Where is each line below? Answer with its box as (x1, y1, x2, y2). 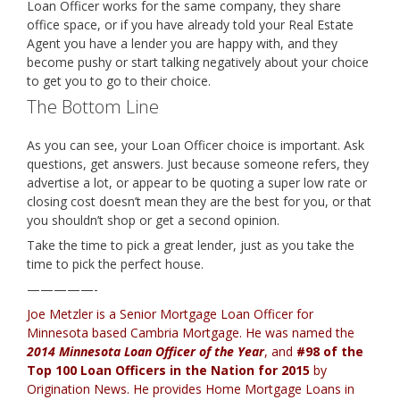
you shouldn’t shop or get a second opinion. (27, 212, 279, 229)
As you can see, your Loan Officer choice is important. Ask (27, 137, 364, 154)
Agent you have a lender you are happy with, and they (27, 35, 337, 52)
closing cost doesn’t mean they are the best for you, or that (27, 193, 371, 210)
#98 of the (296, 343, 363, 360)
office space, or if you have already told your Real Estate (27, 16, 354, 33)
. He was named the (239, 324, 354, 341)
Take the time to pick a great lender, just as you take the (27, 237, 354, 254)
